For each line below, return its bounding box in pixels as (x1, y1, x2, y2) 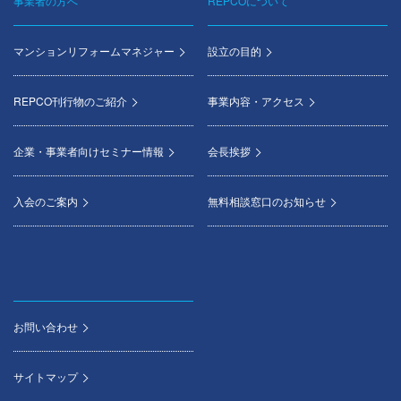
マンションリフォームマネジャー (13, 42, 175, 58)
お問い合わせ (13, 318, 78, 334)
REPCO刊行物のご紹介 (13, 92, 127, 108)
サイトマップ (13, 368, 78, 384)
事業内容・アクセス (208, 92, 305, 108)
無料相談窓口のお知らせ (208, 192, 327, 209)
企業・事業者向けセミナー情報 (13, 142, 164, 158)
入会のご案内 (13, 192, 78, 209)
